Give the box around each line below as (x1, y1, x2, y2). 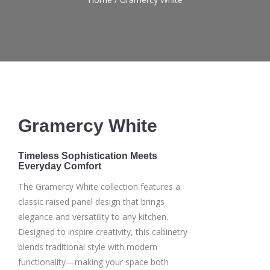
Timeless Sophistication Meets (18, 151, 157, 161)
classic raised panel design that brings (18, 195, 165, 207)
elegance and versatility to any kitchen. (18, 210, 168, 222)
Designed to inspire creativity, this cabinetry (18, 225, 187, 237)
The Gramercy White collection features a (18, 180, 180, 192)
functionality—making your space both (18, 256, 169, 268)
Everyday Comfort (18, 161, 101, 171)
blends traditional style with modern (18, 240, 157, 253)
